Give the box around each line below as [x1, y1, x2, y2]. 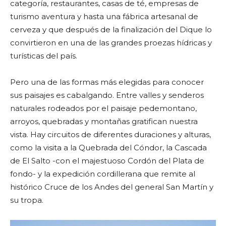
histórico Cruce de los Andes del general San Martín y [10, 182, 213, 192]
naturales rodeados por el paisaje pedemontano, [10, 103, 197, 113]
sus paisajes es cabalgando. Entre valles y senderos [10, 90, 204, 100]
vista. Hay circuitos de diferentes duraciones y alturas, [10, 130, 211, 139]
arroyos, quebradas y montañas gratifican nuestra [10, 117, 198, 126]
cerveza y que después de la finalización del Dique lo [10, 25, 212, 34]
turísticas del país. [10, 51, 77, 61]
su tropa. [10, 195, 43, 205]
